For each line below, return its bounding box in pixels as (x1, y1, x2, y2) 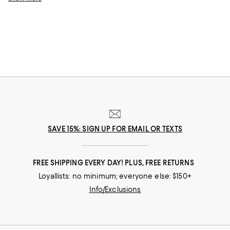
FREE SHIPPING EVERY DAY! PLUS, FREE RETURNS (33, 158, 197, 167)
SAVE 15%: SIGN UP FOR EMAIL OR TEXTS (48, 124, 182, 133)
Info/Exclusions (89, 185, 141, 194)
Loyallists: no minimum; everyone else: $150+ (39, 171, 191, 180)
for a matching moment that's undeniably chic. (8, 2, 146, 9)
